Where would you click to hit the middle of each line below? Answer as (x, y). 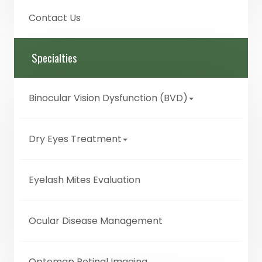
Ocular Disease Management (96, 221)
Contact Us (55, 18)
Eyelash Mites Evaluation (85, 180)
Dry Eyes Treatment (75, 139)
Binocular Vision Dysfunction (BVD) (108, 98)
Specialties (54, 58)
